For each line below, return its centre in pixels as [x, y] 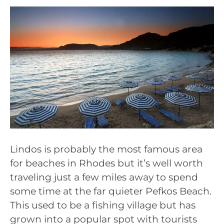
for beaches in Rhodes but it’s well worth [106, 163]
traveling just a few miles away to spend [104, 177]
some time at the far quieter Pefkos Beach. [111, 191]
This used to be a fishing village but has [103, 205]
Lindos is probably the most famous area [106, 149]
